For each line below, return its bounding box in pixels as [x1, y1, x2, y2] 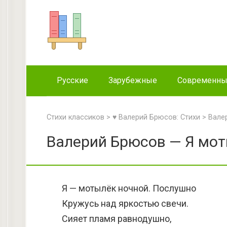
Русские [57, 75, 88, 85]
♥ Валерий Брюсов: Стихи [112, 113, 200, 122]
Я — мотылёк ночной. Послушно [62, 183, 196, 194]
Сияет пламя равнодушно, [62, 213, 171, 224]
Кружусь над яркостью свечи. [62, 198, 188, 209]
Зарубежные [108, 75, 157, 85]
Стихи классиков [47, 113, 104, 122]
